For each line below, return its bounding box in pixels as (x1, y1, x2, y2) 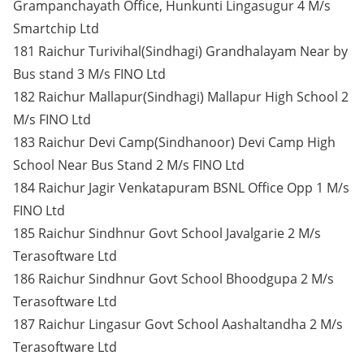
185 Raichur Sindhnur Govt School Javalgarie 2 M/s (13, 224, 321, 242)
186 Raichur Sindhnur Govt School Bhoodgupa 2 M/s (13, 270, 334, 288)
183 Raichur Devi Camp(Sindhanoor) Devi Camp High (13, 133, 336, 151)
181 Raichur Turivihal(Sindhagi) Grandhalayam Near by (13, 42, 348, 60)
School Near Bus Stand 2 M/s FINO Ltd (13, 156, 245, 174)
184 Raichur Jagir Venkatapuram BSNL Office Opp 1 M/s (13, 179, 349, 197)
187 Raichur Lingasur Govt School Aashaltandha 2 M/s (13, 315, 343, 333)
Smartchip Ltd (13, 19, 99, 37)
